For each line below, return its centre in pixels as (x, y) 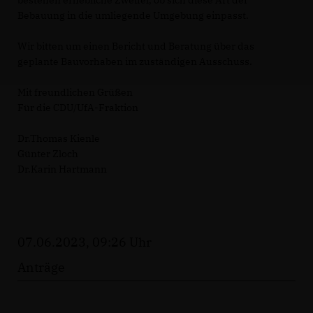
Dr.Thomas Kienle (59, 139)
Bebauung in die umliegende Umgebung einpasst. (133, 16)
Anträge (41, 268)
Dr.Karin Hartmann (62, 169)
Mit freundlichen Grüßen (75, 93)
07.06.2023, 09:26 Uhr (85, 242)
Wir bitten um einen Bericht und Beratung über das (136, 46)
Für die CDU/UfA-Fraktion (78, 108)
